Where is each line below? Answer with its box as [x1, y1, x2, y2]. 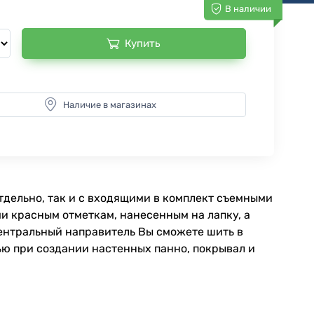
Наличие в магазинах [63, 99, 157, 110]
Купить [125, 37, 161, 50]
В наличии [224, 3, 271, 14]
